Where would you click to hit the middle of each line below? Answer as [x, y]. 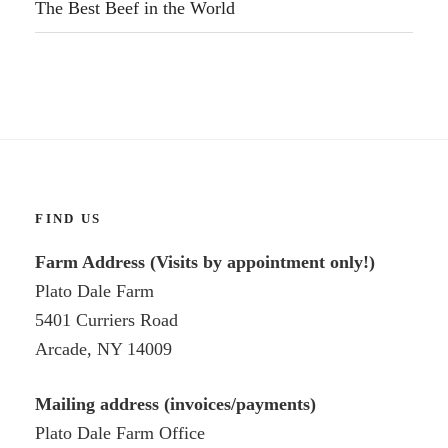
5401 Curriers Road [107, 319]
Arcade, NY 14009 [104, 348]
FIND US [68, 219]
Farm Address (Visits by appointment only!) [205, 261]
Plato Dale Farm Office [120, 433]
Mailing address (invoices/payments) [176, 404]
